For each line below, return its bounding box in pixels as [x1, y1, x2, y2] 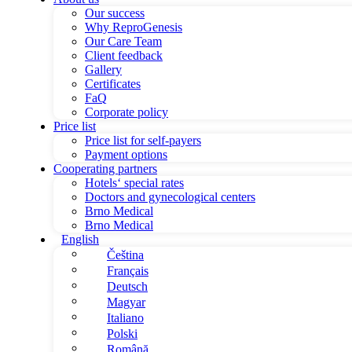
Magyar [107, 295, 145, 309]
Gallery [85, 63, 122, 76]
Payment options [85, 148, 167, 161]
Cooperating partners [53, 162, 157, 175]
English [61, 233, 99, 246]
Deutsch [107, 280, 148, 293]
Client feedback [85, 49, 163, 62]
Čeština [107, 248, 144, 262]
